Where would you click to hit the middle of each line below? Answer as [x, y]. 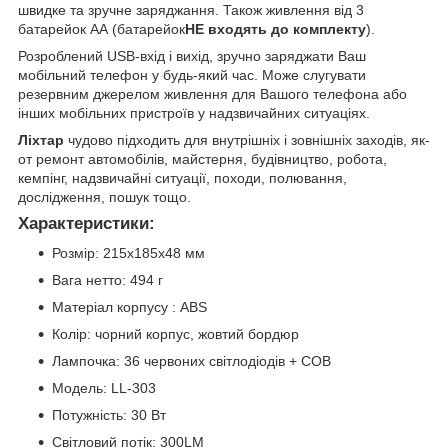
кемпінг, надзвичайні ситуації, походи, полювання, [182, 177]
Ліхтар [41, 139]
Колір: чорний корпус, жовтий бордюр [177, 334]
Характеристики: [86, 223]
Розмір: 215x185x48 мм [130, 253]
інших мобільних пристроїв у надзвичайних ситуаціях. [194, 112]
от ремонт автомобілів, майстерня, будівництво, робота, [202, 158]
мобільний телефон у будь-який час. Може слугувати [192, 74]
